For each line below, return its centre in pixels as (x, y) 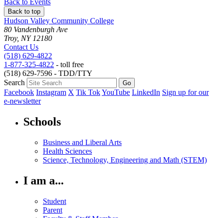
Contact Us (21, 47)
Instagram (51, 92)
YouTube (116, 92)
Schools (42, 122)
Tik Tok (88, 92)
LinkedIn (146, 92)
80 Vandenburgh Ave (36, 30)
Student (54, 201)
